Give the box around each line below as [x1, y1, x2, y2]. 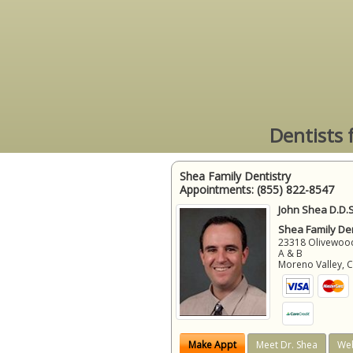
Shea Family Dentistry [180, 168, 291, 184]
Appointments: [180, 181, 257, 197]
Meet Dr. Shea [256, 337, 318, 351]
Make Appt [188, 337, 236, 351]
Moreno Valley [278, 257, 343, 271]
